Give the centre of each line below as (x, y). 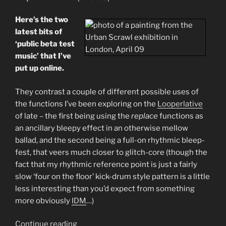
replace (145, 116)
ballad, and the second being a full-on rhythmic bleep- (110, 140)
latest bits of (39, 32)
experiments (100, 17)
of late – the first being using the (73, 116)
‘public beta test (45, 44)
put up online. (40, 68)
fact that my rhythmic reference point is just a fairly (106, 164)
